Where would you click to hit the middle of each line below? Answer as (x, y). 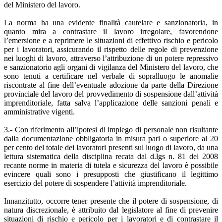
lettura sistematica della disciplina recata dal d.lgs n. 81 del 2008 (111, 156)
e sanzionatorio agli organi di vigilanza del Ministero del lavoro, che (111, 67)
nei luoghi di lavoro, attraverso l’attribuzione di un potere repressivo (111, 58)
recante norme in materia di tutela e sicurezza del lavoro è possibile (111, 165)
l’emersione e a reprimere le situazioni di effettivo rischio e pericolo (111, 40)
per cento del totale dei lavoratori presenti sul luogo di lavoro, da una (111, 147)
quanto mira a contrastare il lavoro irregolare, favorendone (111, 31)
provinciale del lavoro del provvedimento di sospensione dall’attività (111, 94)
